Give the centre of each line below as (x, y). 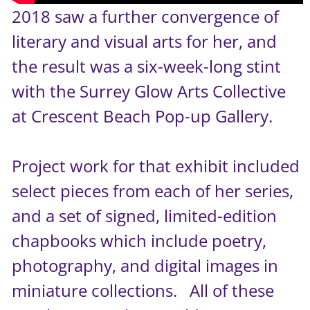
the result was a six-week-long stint (147, 66)
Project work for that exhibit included (156, 165)
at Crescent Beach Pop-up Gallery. (143, 116)
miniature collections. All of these (143, 290)
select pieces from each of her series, (153, 190)
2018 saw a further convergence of (146, 16)
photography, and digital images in (145, 265)
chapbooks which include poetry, (139, 240)
